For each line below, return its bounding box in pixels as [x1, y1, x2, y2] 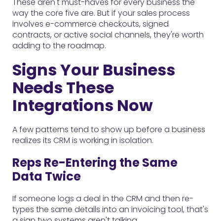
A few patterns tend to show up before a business [12, 124, 205, 135]
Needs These [12, 76, 114, 99]
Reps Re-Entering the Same [12, 154, 178, 171]
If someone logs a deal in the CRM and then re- [12, 193, 193, 204]
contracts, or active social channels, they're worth [12, 29, 204, 40]
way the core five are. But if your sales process [12, 7, 190, 19]
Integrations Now [12, 94, 153, 116]
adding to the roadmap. [12, 40, 106, 51]
